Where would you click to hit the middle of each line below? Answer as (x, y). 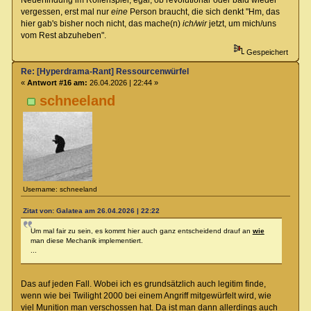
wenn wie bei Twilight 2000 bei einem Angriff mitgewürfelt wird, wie (146, 296)
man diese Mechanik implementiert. (86, 241)
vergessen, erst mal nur (66, 11)
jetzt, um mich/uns (241, 23)
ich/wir (194, 23)
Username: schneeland (60, 189)
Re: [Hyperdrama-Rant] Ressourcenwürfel (104, 72)
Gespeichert (266, 52)
